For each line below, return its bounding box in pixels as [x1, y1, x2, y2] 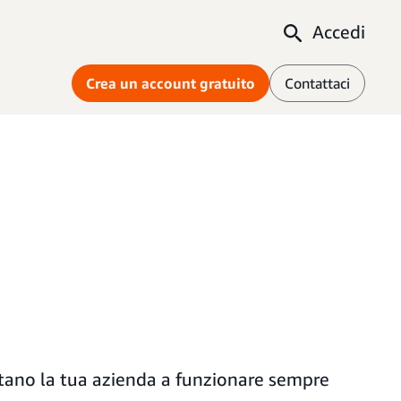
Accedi [312, 21, 365, 42]
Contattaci [285, 74, 350, 92]
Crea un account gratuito [86, 74, 255, 92]
